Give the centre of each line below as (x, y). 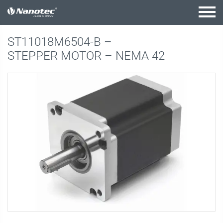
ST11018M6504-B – (61, 42)
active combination (52, 12)
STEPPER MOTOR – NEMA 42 (86, 56)
